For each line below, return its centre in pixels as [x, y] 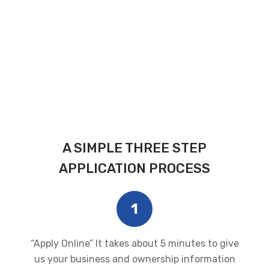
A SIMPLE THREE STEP [134, 148]
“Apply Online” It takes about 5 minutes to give [134, 243]
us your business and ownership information [134, 259]
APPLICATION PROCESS [134, 168]
